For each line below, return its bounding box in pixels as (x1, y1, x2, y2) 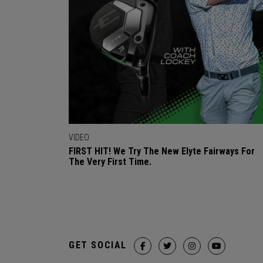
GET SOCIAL (69, 240, 127, 251)
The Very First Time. (69, 156, 151, 168)
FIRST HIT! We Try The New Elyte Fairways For (69, 146, 255, 157)
